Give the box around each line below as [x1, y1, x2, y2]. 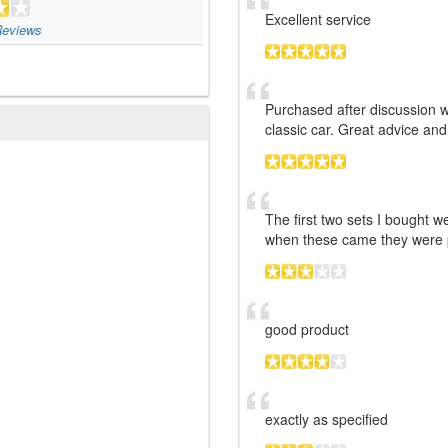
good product [265, 319, 349, 340]
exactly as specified [265, 409, 388, 430]
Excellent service [265, 9, 371, 30]
